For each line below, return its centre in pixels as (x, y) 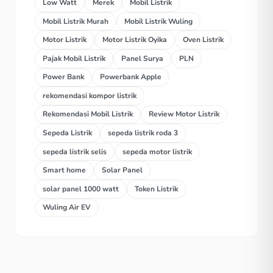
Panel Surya (142, 58)
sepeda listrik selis (75, 151)
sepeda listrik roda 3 (143, 133)
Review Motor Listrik (184, 114)
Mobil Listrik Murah (76, 21)
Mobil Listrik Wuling (158, 21)
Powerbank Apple (131, 77)
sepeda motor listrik (157, 151)
